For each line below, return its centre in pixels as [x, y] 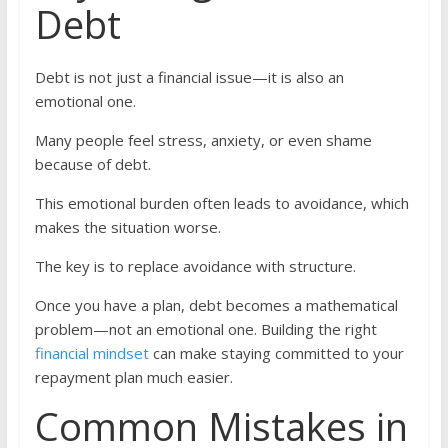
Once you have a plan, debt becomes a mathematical [216, 305]
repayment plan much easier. [133, 377]
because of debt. [92, 164]
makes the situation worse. [127, 227]
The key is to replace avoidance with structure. [195, 266]
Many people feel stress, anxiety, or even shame [203, 140]
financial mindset [91, 353]
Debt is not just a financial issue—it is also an [189, 77]
